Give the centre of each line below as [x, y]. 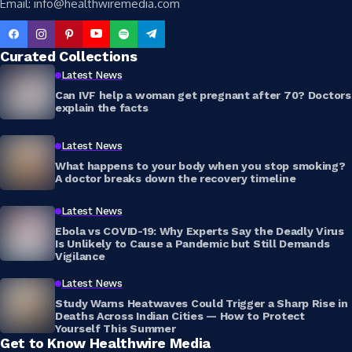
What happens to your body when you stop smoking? [200, 165]
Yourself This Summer [115, 328]
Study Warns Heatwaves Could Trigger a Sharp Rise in [202, 303]
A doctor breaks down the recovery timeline [176, 178]
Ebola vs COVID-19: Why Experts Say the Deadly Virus [200, 231]
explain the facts [102, 107]
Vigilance [80, 256]
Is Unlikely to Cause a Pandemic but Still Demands [192, 243]
